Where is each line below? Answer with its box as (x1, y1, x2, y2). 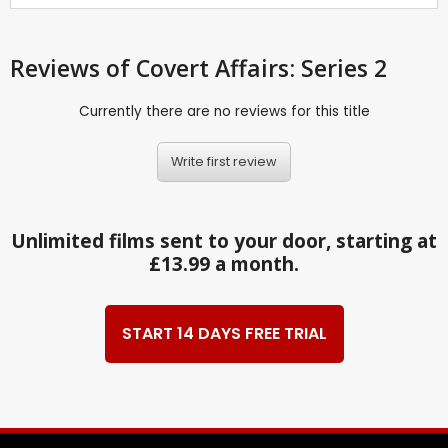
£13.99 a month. (149, 250, 299, 277)
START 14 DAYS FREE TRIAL (121, 322, 327, 346)
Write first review (171, 153, 277, 171)
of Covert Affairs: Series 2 (106, 51, 387, 84)
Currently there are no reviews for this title (78, 101, 370, 121)
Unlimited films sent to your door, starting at (11, 227, 437, 254)
